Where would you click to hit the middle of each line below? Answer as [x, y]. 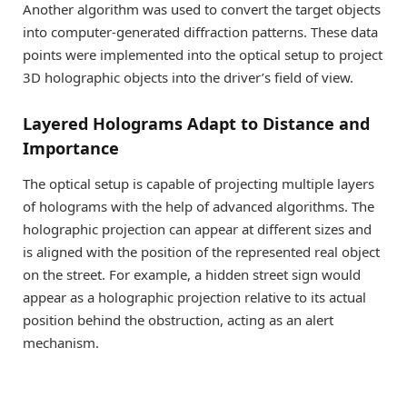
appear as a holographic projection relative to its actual [194, 298]
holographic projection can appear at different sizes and [197, 229]
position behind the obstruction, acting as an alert [178, 320]
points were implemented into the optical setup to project [203, 55]
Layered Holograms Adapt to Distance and [196, 123]
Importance [71, 148]
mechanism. [61, 343]
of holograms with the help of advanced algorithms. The [199, 207]
